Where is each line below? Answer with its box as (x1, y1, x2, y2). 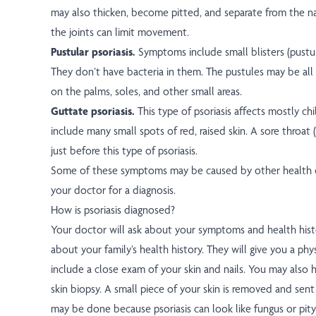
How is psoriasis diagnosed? (51, 203, 175, 217)
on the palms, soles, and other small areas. (51, 85, 242, 99)
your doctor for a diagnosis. (51, 183, 176, 197)
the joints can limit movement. (51, 25, 189, 39)
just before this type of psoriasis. (51, 144, 197, 158)
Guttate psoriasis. (51, 104, 138, 119)
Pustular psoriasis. (51, 45, 135, 59)
